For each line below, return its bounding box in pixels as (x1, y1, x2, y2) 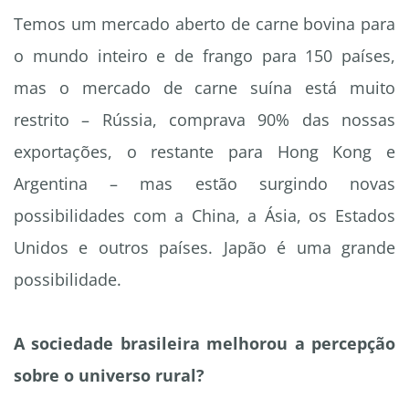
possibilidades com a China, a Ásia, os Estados (14, 204, 395, 227)
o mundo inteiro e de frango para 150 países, (14, 45, 395, 68)
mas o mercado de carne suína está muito (14, 77, 395, 100)
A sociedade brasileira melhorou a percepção (14, 332, 395, 355)
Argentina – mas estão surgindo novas (14, 173, 395, 195)
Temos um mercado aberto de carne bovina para (14, 13, 395, 36)
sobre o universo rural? (14, 364, 204, 387)
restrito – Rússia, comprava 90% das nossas (14, 109, 395, 131)
